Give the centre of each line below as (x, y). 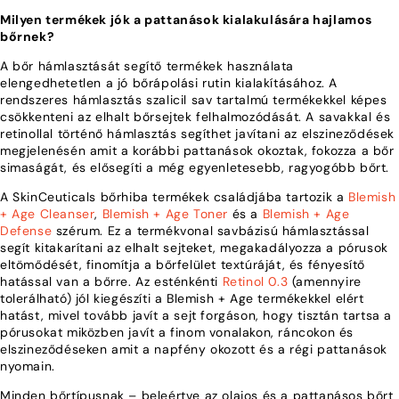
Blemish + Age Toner (165, 214)
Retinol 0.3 (255, 281)
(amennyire (325, 281)
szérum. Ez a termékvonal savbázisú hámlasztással (211, 231)
